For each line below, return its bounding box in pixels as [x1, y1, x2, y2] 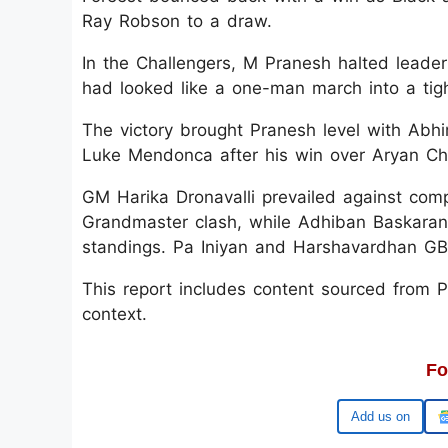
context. [82, 304, 147, 324]
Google [368, 409, 409, 424]
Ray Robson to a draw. [82, 11, 272, 31]
